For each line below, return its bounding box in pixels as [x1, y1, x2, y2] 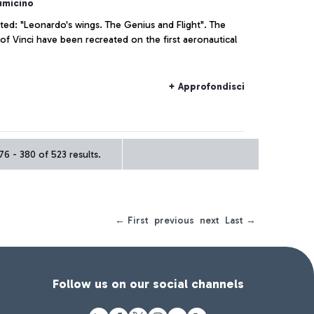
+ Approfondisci [168, 81, 245, 93]
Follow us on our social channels [52, 276, 244, 292]
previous [154, 214, 194, 226]
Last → [225, 214, 256, 226]
